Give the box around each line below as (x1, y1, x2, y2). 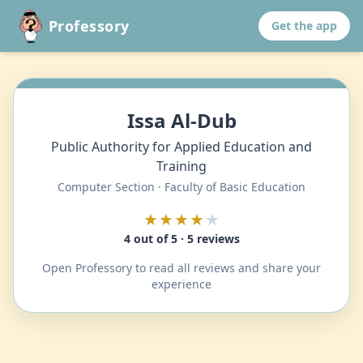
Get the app (271, 18, 337, 33)
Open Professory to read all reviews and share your (42, 260, 321, 275)
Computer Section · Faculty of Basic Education (58, 179, 305, 194)
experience (152, 276, 211, 292)
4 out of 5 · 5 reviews (123, 231, 240, 246)
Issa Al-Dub (126, 107, 237, 134)
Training (156, 157, 207, 175)
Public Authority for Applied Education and (51, 138, 312, 156)
